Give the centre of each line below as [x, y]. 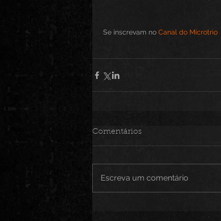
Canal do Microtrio [189, 32]
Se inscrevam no [131, 32]
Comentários [117, 132]
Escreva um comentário [145, 178]
